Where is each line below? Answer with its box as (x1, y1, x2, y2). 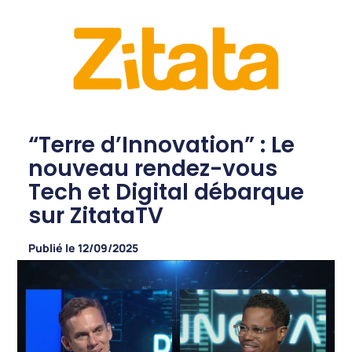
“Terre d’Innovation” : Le (27, 130, 295, 161)
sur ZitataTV (27, 200, 163, 232)
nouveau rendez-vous (27, 153, 277, 185)
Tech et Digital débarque (27, 177, 304, 208)
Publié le (27, 240, 75, 256)
